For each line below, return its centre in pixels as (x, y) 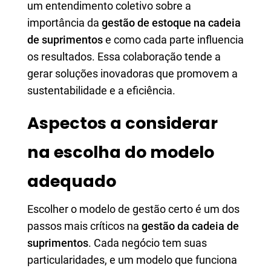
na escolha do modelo (121, 152)
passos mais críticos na (84, 226)
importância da (64, 23)
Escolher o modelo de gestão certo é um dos (133, 209)
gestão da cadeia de (190, 226)
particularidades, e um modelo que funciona (132, 260)
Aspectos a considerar (122, 123)
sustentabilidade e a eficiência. (101, 90)
